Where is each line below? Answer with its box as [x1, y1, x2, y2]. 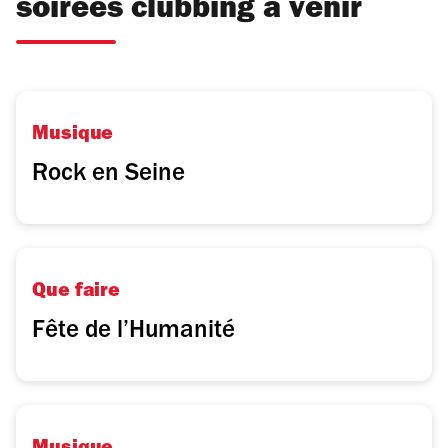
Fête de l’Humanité [32, 320, 235, 345]
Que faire [32, 283, 121, 303]
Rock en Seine [32, 163, 185, 188]
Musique [32, 126, 114, 146]
